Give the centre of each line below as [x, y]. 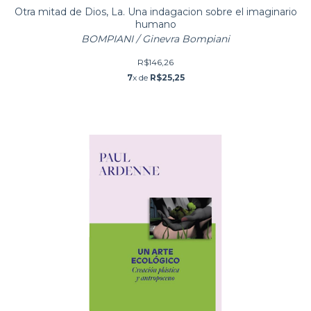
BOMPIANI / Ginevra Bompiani [155, 39]
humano [155, 25]
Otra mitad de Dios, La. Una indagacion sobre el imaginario [155, 12]
